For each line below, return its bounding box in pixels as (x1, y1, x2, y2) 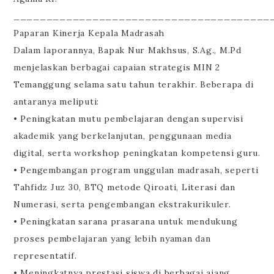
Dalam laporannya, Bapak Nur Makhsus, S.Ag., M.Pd (13, 45, 242, 56)
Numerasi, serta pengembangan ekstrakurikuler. (13, 199, 231, 210)
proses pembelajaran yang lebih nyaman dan (13, 233, 211, 245)
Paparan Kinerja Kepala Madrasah (13, 28, 165, 39)
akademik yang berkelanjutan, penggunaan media (13, 130, 232, 142)
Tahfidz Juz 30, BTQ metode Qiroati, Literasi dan (13, 182, 235, 193)
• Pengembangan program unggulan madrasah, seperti (13, 165, 259, 176)
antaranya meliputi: (13, 96, 100, 108)
